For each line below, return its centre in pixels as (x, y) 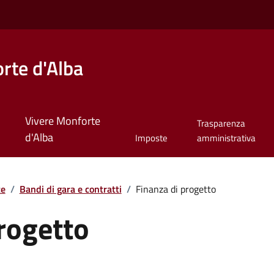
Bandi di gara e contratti (70, 189)
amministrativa (226, 138)
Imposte (151, 138)
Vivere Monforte (62, 121)
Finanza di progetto (176, 189)
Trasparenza (221, 124)
